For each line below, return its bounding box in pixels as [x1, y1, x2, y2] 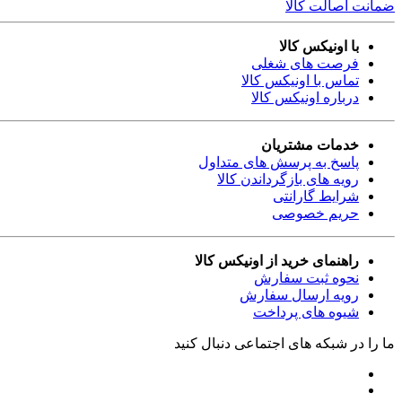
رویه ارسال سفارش [240, 286, 359, 302]
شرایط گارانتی [273, 188, 359, 204]
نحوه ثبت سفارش [254, 269, 359, 285]
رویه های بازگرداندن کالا [217, 170, 359, 187]
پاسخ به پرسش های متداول [198, 153, 359, 170]
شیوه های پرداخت [253, 303, 359, 319]
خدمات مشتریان [261, 136, 359, 153]
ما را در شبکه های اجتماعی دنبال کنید [174, 335, 395, 351]
